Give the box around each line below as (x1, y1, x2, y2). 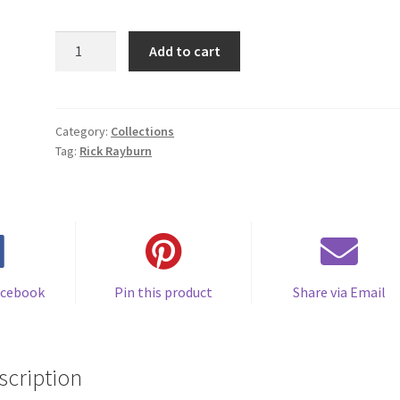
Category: (55, 123, 112, 140)
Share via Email (293, 283, 387, 302)
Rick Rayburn (79, 143, 153, 160)
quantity (54, 76, 107, 95)
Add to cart (148, 41, 221, 60)
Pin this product (114, 283, 212, 302)
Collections (111, 123, 175, 140)
